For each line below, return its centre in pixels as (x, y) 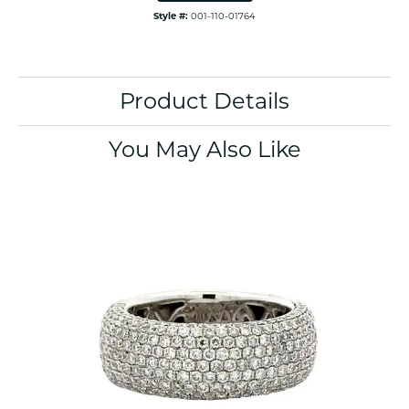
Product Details (204, 101)
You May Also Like (204, 149)
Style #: (171, 16)
